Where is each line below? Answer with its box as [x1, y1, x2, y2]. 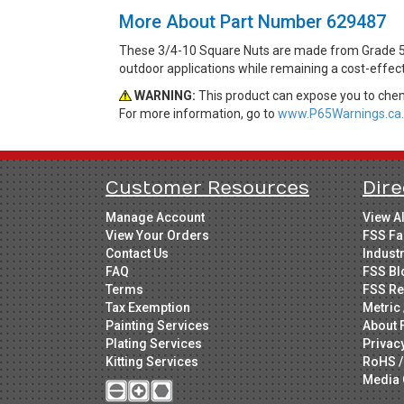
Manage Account [106, 210, 205, 225]
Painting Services [106, 318, 209, 334]
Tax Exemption [106, 300, 190, 316]
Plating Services [106, 336, 202, 352]
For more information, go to [119, 106, 278, 122]
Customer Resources [106, 178, 309, 199]
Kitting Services [106, 354, 198, 370]
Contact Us [106, 246, 169, 262]
